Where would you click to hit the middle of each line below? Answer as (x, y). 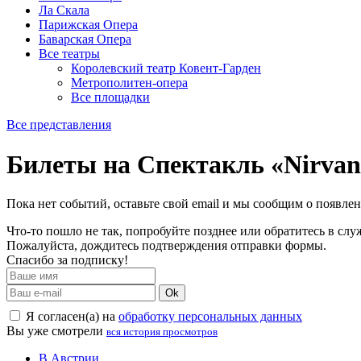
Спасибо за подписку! (67, 260)
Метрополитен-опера (129, 83)
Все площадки (110, 98)
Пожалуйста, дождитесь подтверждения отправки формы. (166, 246)
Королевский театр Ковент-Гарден (166, 68)
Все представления (59, 125)
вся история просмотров (162, 332)
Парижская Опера (88, 25)
